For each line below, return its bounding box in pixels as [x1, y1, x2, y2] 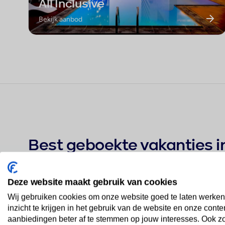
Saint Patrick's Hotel [59, 187, 144, 196]
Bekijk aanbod [39, 15, 82, 24]
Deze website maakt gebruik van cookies [8, 176, 177, 187]
